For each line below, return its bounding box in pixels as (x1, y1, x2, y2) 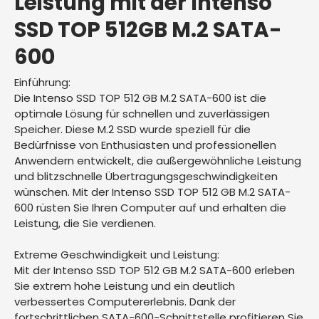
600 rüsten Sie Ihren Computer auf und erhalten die (14, 200, 286, 216)
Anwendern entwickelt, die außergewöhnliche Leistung (14, 153, 301, 169)
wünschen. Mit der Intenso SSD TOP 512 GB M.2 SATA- (14, 184, 291, 200)
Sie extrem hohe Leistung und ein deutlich (14, 278, 235, 294)
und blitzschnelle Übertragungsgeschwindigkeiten (14, 169, 278, 184)
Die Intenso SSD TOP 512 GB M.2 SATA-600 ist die (14, 90, 266, 106)
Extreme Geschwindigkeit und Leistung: (14, 247, 219, 263)
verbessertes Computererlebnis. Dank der (14, 294, 236, 310)
